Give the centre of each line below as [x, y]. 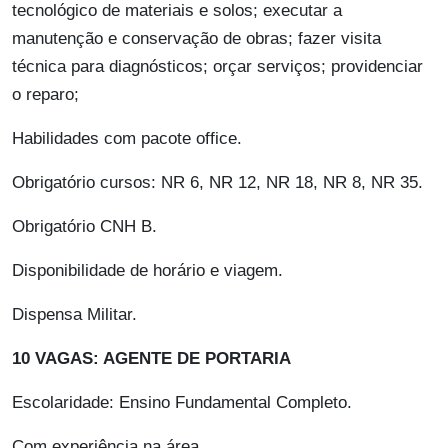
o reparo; [45, 95]
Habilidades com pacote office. [127, 139]
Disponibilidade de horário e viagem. [147, 271]
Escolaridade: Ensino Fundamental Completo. [182, 403]
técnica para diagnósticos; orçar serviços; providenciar [217, 67]
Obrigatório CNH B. [84, 227]
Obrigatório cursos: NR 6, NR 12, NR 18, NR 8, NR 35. [217, 183]
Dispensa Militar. [74, 315]
